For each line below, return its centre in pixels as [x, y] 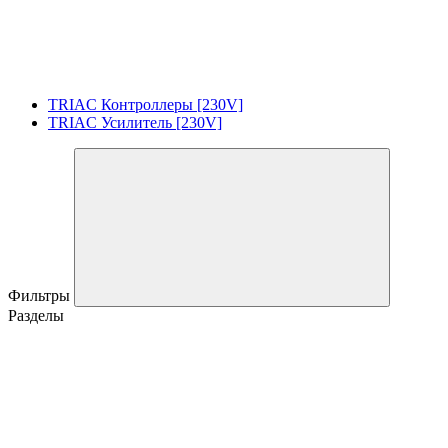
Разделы [36, 315]
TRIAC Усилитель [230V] [135, 122]
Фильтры [41, 295]
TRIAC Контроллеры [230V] [145, 104]
